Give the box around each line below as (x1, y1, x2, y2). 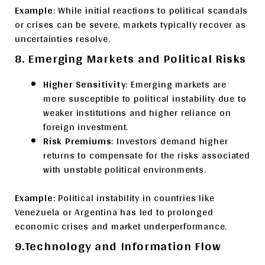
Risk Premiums (43, 132, 112, 150)
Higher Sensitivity (43, 76, 126, 93)
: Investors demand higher (111, 132, 228, 150)
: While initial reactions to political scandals (53, 2, 248, 19)
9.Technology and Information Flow (15, 234, 221, 257)
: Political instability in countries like (53, 189, 215, 206)
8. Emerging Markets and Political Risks (15, 47, 247, 69)
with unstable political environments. (43, 161, 206, 178)
